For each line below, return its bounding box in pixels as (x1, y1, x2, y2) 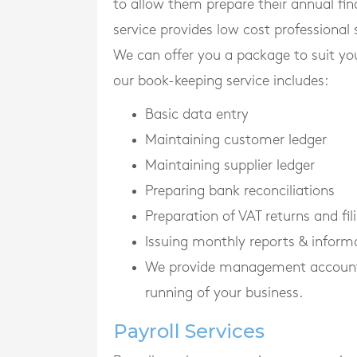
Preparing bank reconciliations (145, 183, 335, 198)
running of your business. (145, 285, 303, 300)
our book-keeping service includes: (113, 73, 328, 88)
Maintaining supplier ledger (145, 158, 315, 172)
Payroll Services (113, 319, 265, 343)
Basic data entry (145, 107, 249, 121)
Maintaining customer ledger (145, 132, 327, 147)
